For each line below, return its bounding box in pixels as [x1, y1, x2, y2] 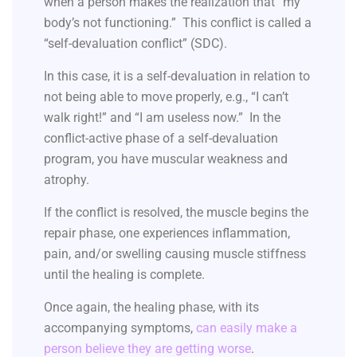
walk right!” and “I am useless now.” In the [44, 110, 280, 126]
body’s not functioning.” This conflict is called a [44, 15, 312, 31]
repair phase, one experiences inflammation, [44, 226, 290, 241]
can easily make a [196, 320, 297, 336]
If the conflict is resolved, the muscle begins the [44, 205, 308, 221]
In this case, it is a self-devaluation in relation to [44, 69, 310, 84]
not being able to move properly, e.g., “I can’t [44, 89, 288, 105]
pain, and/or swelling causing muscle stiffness [44, 246, 306, 262]
